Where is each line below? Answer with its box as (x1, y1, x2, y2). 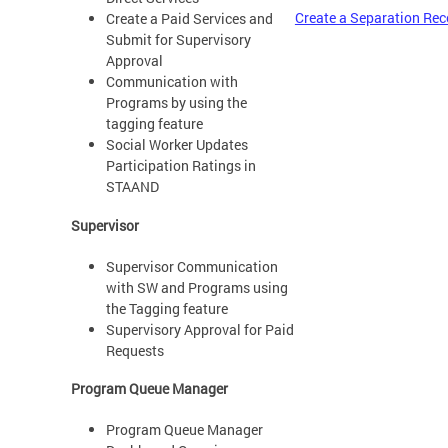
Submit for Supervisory (105, 30, 251, 50)
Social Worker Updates (105, 135, 248, 155)
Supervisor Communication (105, 256, 278, 276)
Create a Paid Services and (105, 9, 273, 29)
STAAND (105, 177, 159, 197)
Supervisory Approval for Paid (105, 319, 294, 339)
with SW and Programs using (105, 277, 288, 297)
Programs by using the (105, 93, 247, 113)
